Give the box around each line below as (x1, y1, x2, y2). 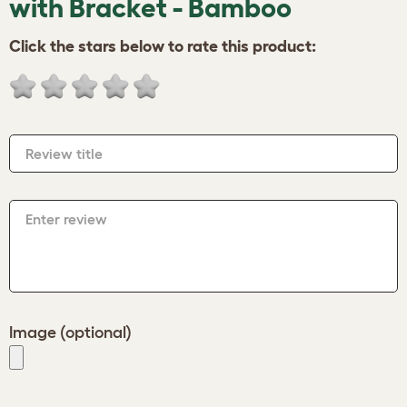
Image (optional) (9, 323, 132, 342)
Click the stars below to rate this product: (9, 37, 316, 55)
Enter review (25, 211, 107, 227)
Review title (25, 145, 103, 162)
